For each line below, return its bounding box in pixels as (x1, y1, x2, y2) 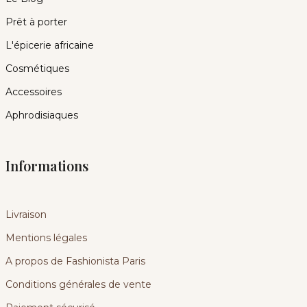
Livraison (5, 208, 47, 221)
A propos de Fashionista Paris (5, 254, 145, 267)
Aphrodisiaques (5, 108, 78, 121)
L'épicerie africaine (5, 38, 94, 51)
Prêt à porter (5, 15, 67, 28)
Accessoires (5, 85, 62, 98)
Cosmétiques (5, 62, 69, 75)
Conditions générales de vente (5, 278, 151, 291)
